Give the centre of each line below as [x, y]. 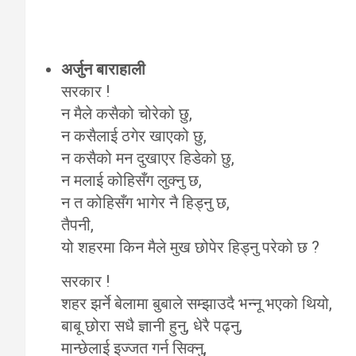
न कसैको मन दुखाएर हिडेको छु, [148, 158]
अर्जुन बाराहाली [103, 69]
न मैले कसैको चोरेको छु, [127, 114]
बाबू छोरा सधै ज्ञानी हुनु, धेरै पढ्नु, [152, 326]
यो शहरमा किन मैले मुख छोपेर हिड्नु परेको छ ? [190, 247]
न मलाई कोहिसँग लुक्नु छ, [132, 180]
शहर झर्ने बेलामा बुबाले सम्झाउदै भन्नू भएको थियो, [197, 304]
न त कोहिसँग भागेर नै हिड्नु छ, [145, 203]
